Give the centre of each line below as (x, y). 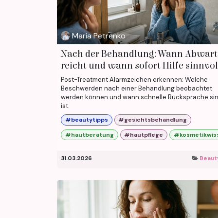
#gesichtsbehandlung (153, 120)
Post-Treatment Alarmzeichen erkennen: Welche (134, 80)
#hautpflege (144, 135)
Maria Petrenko (99, 36)
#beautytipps (86, 120)
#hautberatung (89, 135)
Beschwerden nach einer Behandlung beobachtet (136, 89)
